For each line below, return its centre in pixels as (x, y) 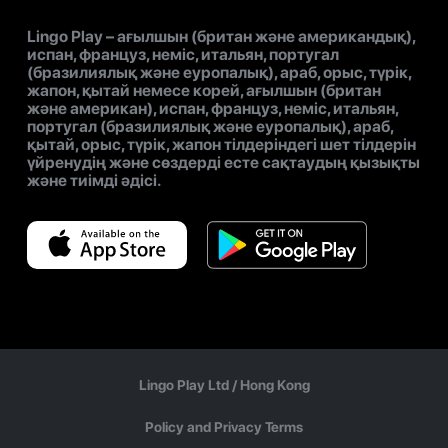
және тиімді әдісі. (94, 181)
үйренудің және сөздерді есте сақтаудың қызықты (223, 163)
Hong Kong (274, 385)
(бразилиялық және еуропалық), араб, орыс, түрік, (219, 73)
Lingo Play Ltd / (189, 385)
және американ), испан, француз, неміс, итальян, (212, 109)
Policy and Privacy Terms (224, 427)
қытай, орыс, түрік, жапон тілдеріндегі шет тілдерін (221, 145)
